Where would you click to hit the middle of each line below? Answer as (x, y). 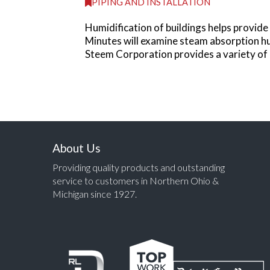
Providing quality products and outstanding (139, 167)
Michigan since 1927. (95, 193)
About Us (77, 148)
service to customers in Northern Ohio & (136, 180)
